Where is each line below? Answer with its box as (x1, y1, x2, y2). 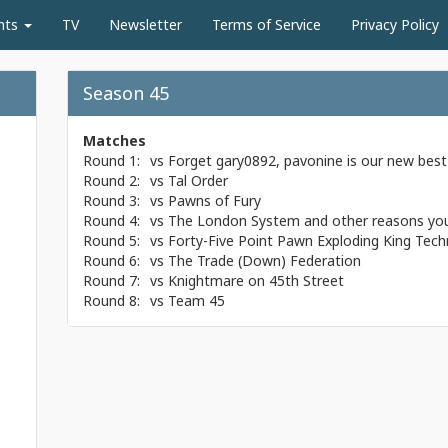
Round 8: (83, 291, 140, 310)
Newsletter (109, 15, 182, 34)
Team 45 (168, 291, 225, 310)
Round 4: (83, 211, 140, 230)
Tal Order (168, 171, 228, 190)
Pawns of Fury (168, 191, 261, 210)
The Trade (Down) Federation (168, 251, 361, 270)
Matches (83, 131, 146, 150)
